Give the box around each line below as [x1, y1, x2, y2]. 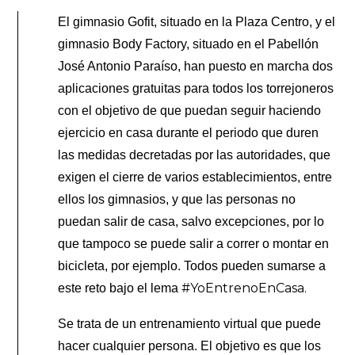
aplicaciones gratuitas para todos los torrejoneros [58, 81, 334, 95]
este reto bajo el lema [58, 281, 182, 295]
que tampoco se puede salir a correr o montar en [58, 236, 330, 250]
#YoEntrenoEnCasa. [181, 280, 307, 296]
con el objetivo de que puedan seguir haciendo [58, 103, 322, 117]
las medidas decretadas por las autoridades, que [58, 147, 331, 162]
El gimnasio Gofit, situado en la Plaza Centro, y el [58, 14, 336, 29]
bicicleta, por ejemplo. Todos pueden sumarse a [58, 258, 326, 273]
